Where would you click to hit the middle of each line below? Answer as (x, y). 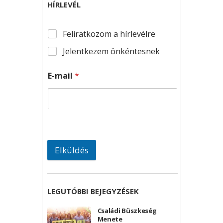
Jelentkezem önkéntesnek (111, 51)
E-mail (61, 75)
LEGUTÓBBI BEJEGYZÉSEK (93, 191)
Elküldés (72, 150)
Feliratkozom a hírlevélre (109, 34)
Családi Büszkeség (127, 210)
